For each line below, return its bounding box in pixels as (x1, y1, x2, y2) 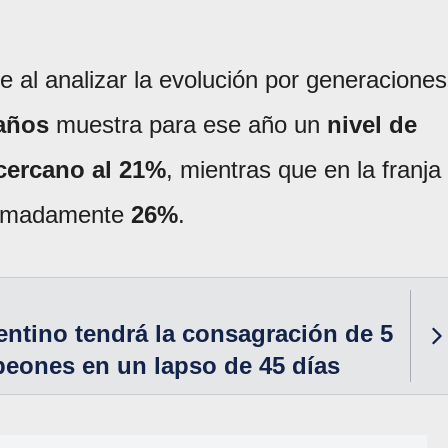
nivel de (327, 111, 417, 139)
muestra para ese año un (49, 111, 327, 139)
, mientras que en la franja (166, 156, 441, 184)
